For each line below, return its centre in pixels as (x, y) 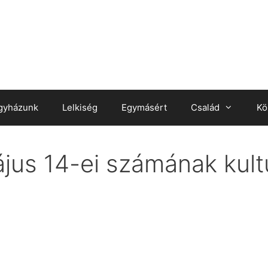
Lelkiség (80, 107)
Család (205, 107)
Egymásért (144, 107)
